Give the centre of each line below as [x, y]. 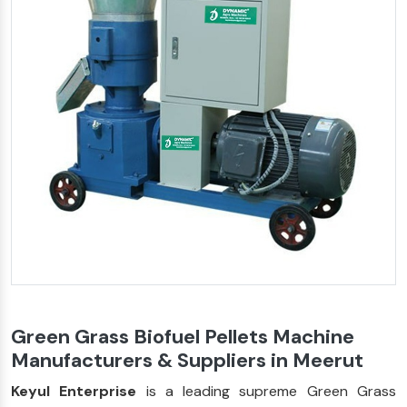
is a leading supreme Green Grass [267, 391]
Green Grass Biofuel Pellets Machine [183, 336]
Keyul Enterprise [74, 391]
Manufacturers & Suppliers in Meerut [187, 360]
